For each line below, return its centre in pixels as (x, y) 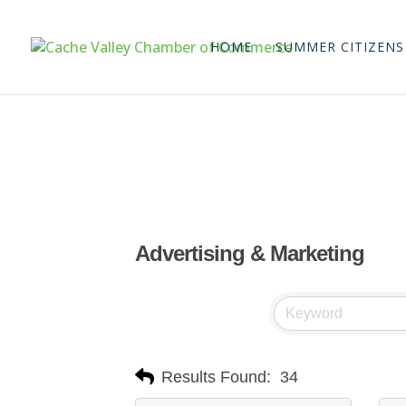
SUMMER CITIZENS (340, 47)
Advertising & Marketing (250, 254)
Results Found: (217, 377)
